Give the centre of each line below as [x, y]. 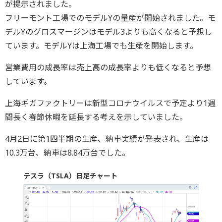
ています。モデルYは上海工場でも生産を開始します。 [101, 46]
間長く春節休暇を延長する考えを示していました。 [96, 117]
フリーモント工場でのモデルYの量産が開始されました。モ [110, 18]
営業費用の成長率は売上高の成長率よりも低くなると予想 [108, 68]
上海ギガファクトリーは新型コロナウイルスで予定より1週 [110, 103]
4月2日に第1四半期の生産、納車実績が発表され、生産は [107, 139]
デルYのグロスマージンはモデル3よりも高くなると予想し [109, 32]
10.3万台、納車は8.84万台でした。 [67, 153]
